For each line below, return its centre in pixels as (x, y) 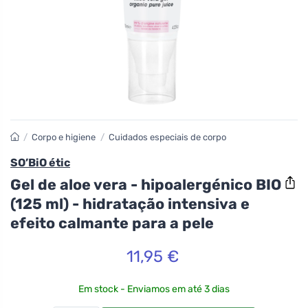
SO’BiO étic (40, 163)
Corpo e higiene (64, 137)
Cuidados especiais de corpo (167, 137)
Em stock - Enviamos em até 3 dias (154, 289)
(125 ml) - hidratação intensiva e (130, 203)
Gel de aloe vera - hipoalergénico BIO (146, 184)
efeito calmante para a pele (112, 223)
